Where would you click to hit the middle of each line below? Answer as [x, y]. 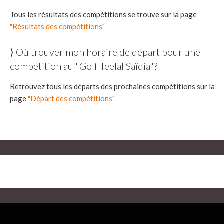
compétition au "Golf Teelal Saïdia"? [84, 66]
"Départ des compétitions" [71, 98]
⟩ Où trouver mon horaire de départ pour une [105, 52]
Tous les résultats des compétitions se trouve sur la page [103, 14]
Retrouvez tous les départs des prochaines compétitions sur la [112, 86]
